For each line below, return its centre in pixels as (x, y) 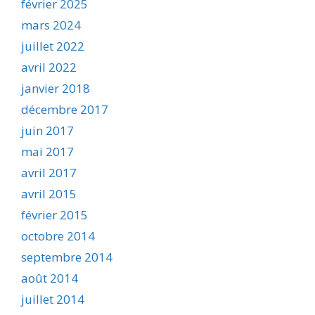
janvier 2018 (56, 89)
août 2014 (50, 278)
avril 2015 (49, 194)
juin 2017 (47, 131)
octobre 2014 (58, 236)
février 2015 (54, 215)
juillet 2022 (53, 46)
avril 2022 (49, 67)
